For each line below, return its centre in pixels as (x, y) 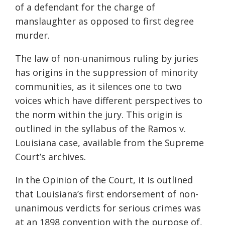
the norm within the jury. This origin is (99, 115)
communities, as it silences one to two (98, 87)
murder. (32, 35)
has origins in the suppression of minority (106, 73)
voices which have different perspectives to (109, 101)
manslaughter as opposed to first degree (104, 21)
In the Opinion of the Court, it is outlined (104, 180)
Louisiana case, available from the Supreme (109, 143)
